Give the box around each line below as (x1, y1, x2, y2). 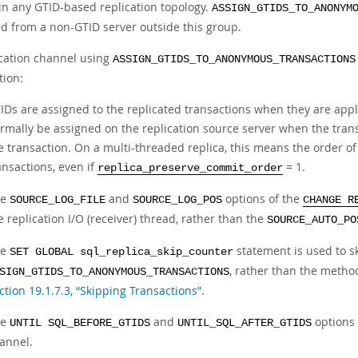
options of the (222, 191, 303, 206)
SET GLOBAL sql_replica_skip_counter (10, 246, 233, 258)
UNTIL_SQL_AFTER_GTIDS (177, 317, 312, 329)
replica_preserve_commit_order (97, 162, 283, 174)
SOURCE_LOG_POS (133, 194, 222, 206)
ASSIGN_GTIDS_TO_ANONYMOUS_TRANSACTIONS (113, 54, 356, 66)
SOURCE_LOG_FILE (10, 194, 105, 206)
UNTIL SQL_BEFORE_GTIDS (10, 317, 150, 329)
